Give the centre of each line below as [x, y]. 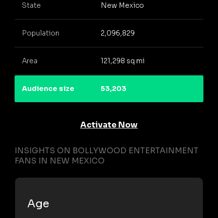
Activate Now [109, 125]
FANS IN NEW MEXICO [60, 161]
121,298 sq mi [122, 61]
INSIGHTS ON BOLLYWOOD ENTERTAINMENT [107, 150]
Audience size [48, 89]
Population [41, 33]
